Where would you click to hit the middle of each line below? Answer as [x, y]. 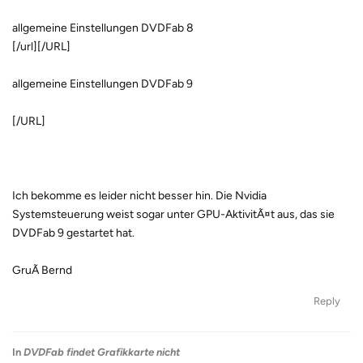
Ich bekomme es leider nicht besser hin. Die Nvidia [139, 196]
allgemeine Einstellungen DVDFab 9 [102, 84]
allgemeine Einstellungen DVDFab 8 [103, 28]
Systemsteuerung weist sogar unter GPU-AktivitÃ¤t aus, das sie [173, 214]
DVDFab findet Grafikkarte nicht [102, 352]
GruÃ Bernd [42, 270]
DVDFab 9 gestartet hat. [73, 233]
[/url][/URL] [41, 47]
